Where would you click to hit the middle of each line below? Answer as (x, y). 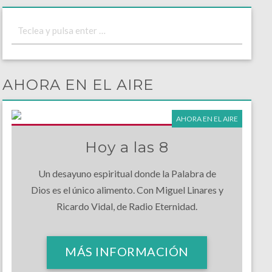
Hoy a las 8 (127, 147)
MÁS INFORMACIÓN (127, 252)
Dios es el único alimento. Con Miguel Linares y (127, 190)
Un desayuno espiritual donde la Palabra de (127, 174)
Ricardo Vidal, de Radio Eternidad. (127, 206)
